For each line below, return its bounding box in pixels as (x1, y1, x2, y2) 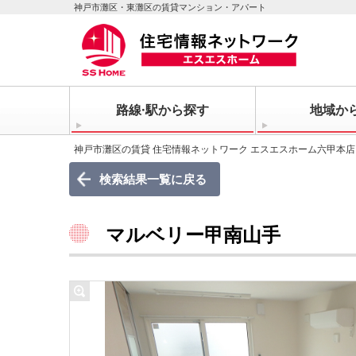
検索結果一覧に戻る (99, 171, 207, 187)
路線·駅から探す (115, 101, 209, 118)
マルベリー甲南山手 (106, 221, 281, 247)
